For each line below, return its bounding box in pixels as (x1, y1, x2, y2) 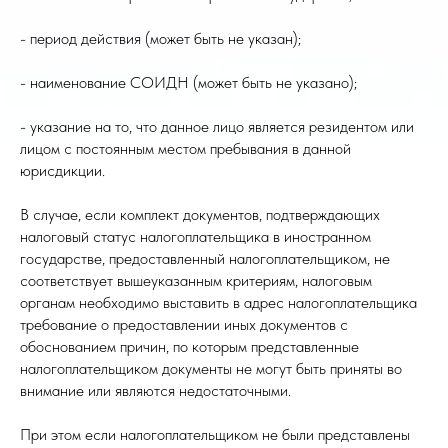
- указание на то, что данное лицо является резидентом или (20, 117, 414, 136)
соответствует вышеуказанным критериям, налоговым (20, 271, 372, 290)
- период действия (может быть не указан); (20, 29, 301, 48)
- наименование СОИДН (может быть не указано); (20, 73, 357, 92)
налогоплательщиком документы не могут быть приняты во (20, 359, 402, 378)
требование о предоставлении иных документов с (20, 315, 348, 334)
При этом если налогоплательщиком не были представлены (20, 425, 410, 444)
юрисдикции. (20, 161, 105, 180)
